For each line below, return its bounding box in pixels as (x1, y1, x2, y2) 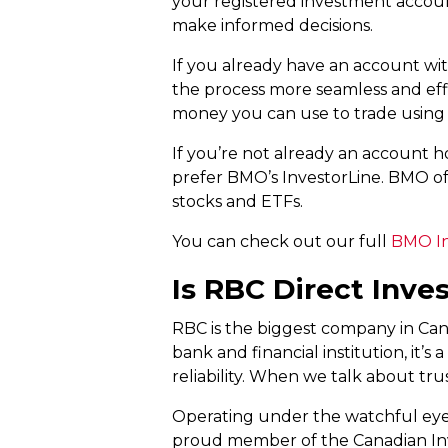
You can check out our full (172, 231, 391, 251)
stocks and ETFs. (172, 191, 303, 211)
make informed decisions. (172, 15, 373, 35)
